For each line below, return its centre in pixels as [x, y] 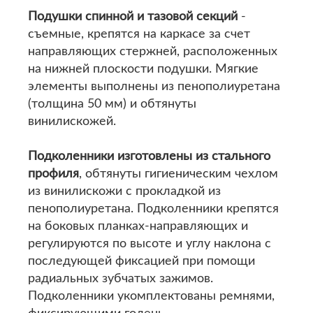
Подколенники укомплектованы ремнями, [151, 296]
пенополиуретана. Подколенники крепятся [153, 209]
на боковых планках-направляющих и [138, 226]
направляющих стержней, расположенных [153, 52]
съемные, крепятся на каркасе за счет [139, 34]
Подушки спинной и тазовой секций [133, 17]
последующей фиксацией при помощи [141, 261]
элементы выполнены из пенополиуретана [154, 87]
